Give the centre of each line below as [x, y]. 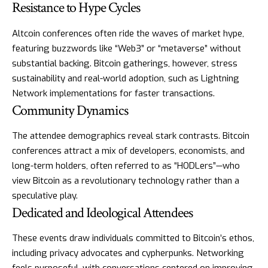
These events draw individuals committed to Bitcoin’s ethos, [133, 238]
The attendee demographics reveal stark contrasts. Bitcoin [131, 136]
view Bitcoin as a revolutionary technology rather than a [126, 181]
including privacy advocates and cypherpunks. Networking [128, 253]
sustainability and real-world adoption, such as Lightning [126, 78]
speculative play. [45, 196]
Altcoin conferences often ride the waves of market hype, [128, 33]
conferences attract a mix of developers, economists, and [128, 151]
